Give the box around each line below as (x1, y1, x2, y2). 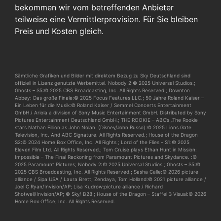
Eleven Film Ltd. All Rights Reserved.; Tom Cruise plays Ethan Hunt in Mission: (15, 147, 197, 153)
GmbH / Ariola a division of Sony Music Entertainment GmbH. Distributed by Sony (15, 110, 206, 116)
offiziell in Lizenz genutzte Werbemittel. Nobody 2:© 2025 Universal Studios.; (15, 80, 195, 86)
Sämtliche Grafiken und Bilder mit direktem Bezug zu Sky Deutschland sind (15, 73, 190, 79)
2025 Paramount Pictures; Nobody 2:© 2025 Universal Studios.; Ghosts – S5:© (15, 161, 200, 168)
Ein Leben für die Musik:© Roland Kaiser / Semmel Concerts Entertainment (15, 102, 191, 109)
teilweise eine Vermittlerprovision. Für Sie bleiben (15, 14, 198, 25)
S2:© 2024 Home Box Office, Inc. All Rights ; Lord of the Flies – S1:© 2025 (15, 139, 189, 146)
